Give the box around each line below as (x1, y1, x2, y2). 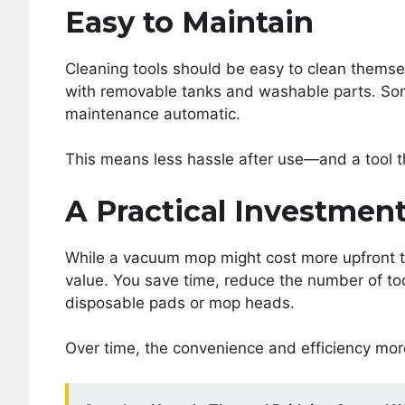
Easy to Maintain (65, 4, 314, 40)
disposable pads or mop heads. (65, 293, 295, 312)
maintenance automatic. (65, 104, 240, 123)
